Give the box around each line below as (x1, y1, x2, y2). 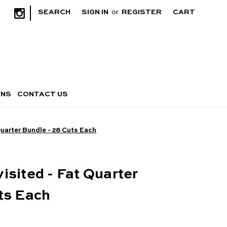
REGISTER (122, 9, 162, 16)
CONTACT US (17, 90, 68, 98)
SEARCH (38, 9, 71, 16)
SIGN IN (82, 9, 109, 16)
